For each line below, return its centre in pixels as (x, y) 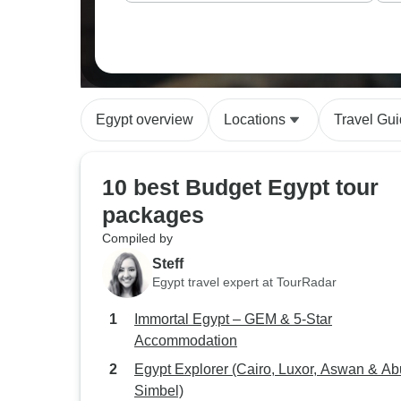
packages (153, 215)
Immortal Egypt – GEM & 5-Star (233, 319)
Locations (255, 119)
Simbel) (159, 391)
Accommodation (186, 341)
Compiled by (137, 238)
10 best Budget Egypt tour (240, 187)
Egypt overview (145, 119)
